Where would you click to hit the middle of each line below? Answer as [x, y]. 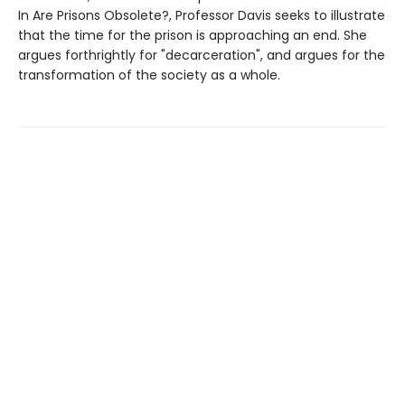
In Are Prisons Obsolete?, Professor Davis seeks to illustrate [202, 15]
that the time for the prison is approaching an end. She [193, 35]
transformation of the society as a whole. [149, 75]
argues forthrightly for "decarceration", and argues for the [202, 55]
